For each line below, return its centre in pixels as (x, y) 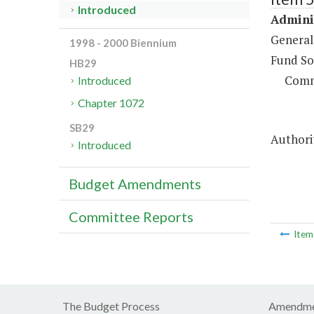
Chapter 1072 (111, 103)
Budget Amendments (135, 184)
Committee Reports (131, 217)
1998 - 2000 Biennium (123, 43)
